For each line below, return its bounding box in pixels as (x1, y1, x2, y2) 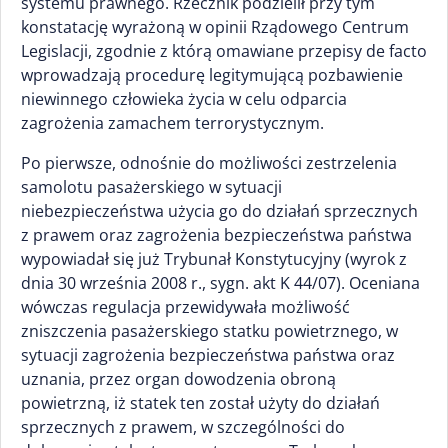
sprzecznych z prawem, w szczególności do (21, 416, 345, 438)
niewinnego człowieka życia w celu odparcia (21, 88, 347, 110)
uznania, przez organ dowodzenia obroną (21, 368, 336, 390)
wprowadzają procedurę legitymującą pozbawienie (21, 64, 403, 86)
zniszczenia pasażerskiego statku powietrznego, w (21, 320, 398, 342)
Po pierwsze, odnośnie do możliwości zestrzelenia (21, 152, 397, 174)
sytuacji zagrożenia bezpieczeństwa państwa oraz (21, 344, 395, 366)
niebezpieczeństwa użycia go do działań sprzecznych (21, 200, 418, 222)
